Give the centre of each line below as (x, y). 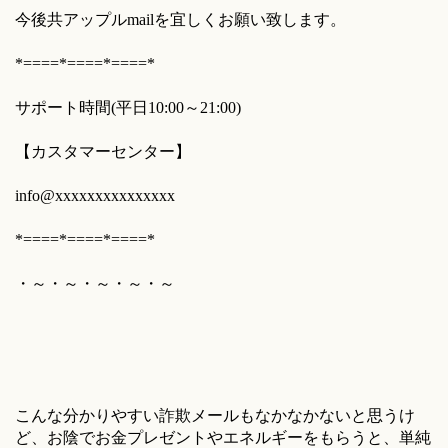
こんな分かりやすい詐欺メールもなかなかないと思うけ (215, 415)
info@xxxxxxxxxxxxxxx (95, 195)
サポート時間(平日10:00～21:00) (128, 107)
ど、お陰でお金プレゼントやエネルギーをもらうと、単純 (223, 437)
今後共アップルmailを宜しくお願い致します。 (180, 19)
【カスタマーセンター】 (103, 151)
